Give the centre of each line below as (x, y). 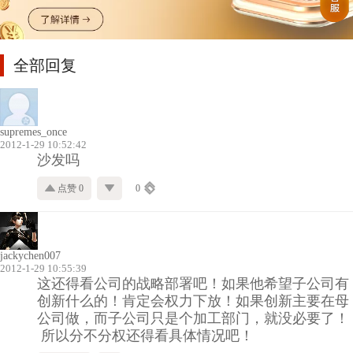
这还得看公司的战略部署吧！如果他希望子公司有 (193, 283)
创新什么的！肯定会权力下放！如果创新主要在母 (193, 301)
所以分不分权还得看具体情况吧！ (145, 335)
